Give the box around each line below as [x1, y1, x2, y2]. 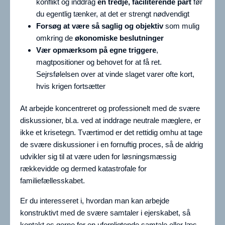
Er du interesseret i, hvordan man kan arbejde [20, 196, 169, 205]
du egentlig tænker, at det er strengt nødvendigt [36, 10, 189, 19]
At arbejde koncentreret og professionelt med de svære [20, 104, 200, 113]
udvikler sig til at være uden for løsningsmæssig [20, 152, 176, 161]
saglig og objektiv [101, 22, 165, 31]
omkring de [36, 34, 73, 43]
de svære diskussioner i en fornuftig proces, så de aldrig [20, 140, 203, 149]
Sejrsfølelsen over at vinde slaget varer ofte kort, [36, 70, 194, 79]
